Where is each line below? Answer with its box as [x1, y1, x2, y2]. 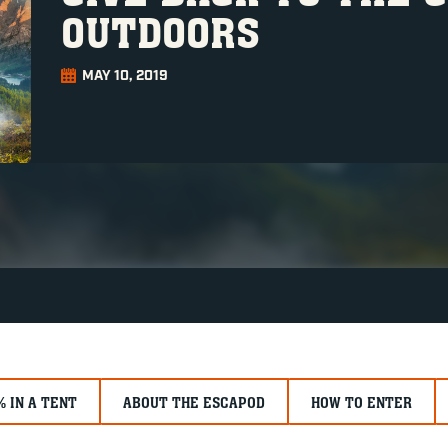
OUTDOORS [61, 7, 260, 57]
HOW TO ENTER [311, 394, 412, 411]
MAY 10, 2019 [81, 66, 168, 85]
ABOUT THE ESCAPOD [123, 394, 265, 411]
